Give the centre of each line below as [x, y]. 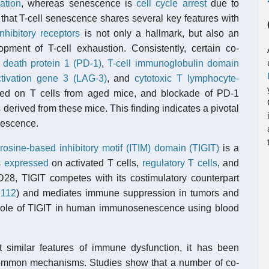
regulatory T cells [180, 163]
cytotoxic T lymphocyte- [187, 78]
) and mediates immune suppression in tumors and [128, 193]
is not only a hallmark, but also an [160, 33]
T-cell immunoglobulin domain [174, 63]
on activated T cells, [95, 163]
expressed [26, 163]
